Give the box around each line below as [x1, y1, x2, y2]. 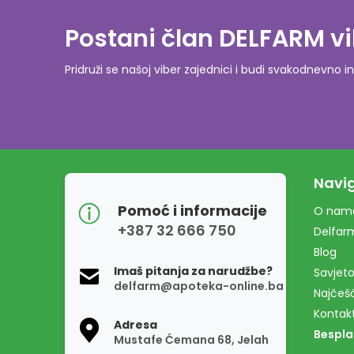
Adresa [114, 317, 157, 333]
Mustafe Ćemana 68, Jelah [114, 332, 269, 348]
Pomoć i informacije [118, 201, 267, 221]
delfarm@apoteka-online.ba [114, 278, 284, 295]
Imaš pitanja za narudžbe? [114, 263, 273, 280]
